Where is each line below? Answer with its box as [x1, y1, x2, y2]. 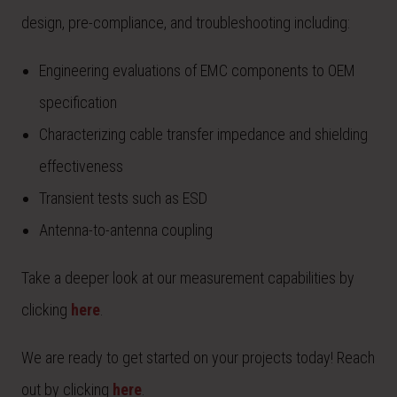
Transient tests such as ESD [39, 189, 207, 207]
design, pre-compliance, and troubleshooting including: [21, 13, 350, 32]
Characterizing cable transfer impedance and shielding [39, 125, 368, 144]
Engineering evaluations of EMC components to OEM [39, 61, 355, 80]
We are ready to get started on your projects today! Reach [21, 348, 375, 367]
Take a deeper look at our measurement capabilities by [21, 269, 354, 287]
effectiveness [39, 157, 123, 175]
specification [39, 93, 117, 112]
